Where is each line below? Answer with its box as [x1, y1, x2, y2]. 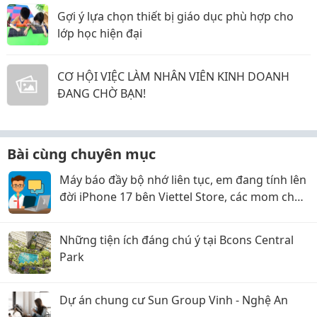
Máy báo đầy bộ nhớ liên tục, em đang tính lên [59, 172, 306, 188]
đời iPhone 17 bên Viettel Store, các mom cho [59, 189, 301, 204]
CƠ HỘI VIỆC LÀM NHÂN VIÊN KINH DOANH [57, 69, 289, 84]
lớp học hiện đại [57, 25, 142, 41]
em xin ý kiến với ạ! [59, 206, 159, 221]
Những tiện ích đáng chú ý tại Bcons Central [59, 232, 294, 248]
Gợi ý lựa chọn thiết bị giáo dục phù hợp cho [57, 8, 294, 24]
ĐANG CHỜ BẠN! [57, 86, 146, 101]
